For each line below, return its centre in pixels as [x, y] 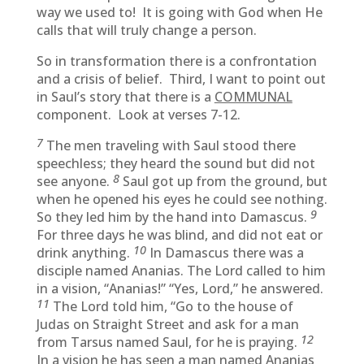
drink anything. [84, 253]
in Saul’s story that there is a [125, 97]
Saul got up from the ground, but [225, 181]
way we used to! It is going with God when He [179, 12]
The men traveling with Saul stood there [171, 145]
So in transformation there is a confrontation [176, 61]
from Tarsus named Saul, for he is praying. [168, 342]
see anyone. [74, 181]
